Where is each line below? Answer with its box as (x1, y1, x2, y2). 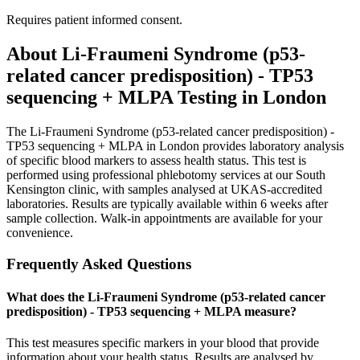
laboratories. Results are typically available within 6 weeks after (6, 197, 328, 211)
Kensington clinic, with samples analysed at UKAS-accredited (6, 182, 322, 197)
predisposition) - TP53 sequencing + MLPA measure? (6, 305, 297, 319)
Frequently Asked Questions (6, 255, 191, 272)
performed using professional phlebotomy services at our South (6, 168, 325, 182)
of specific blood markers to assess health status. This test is (6, 153, 306, 168)
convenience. (6, 226, 73, 240)
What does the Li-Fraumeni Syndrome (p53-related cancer (6, 290, 325, 305)
